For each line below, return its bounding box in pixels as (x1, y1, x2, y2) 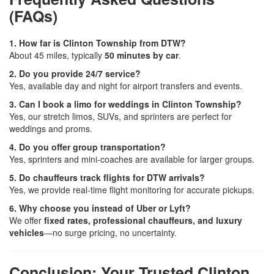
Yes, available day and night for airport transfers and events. (9, 79, 242, 92)
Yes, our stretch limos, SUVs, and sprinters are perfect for (9, 109, 232, 122)
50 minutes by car (105, 48, 179, 61)
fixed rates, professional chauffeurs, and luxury (44, 213, 242, 226)
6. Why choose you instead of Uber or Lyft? (9, 201, 191, 214)
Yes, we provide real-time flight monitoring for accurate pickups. (9, 183, 254, 196)
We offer (9, 213, 44, 226)
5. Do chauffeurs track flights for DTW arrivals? (9, 171, 205, 183)
